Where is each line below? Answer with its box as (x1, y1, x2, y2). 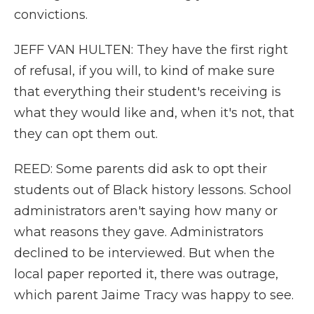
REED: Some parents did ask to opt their (14, 161, 267, 177)
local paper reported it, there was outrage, (14, 266, 278, 282)
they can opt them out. (14, 126, 158, 142)
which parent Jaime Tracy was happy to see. (14, 287, 294, 303)
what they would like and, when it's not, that (14, 105, 294, 121)
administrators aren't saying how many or (14, 203, 278, 219)
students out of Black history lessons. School (14, 182, 292, 198)
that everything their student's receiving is (14, 84, 281, 100)
